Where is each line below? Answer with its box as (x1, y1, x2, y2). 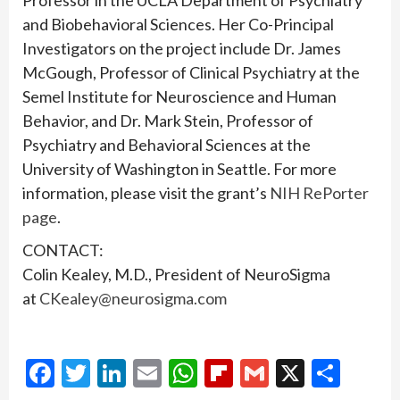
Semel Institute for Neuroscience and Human (22, 87, 337, 107)
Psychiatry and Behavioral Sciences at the (22, 135, 311, 155)
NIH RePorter (270, 183, 369, 204)
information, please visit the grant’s (22, 183, 270, 204)
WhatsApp (197, 354, 329, 390)
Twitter (90, 354, 183, 390)
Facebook (54, 354, 172, 390)
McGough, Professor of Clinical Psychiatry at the (22, 62, 360, 83)
